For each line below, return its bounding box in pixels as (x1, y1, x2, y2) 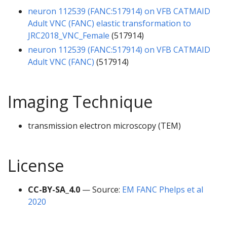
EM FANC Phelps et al (122, 183, 203, 195)
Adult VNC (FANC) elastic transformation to (28, 17, 191, 29)
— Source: (80, 183, 122, 195)
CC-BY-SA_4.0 (28, 183, 80, 195)
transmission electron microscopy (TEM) (28, 120, 181, 131)
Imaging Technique (8, 90, 153, 112)
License (8, 154, 64, 176)
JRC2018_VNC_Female (28, 29, 109, 41)
